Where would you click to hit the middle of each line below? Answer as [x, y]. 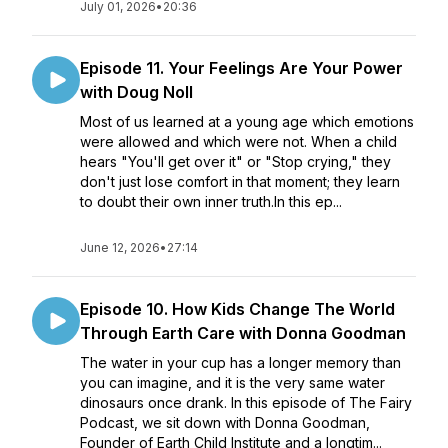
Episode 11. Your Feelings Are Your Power [241, 68]
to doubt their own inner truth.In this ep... [211, 201]
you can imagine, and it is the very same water [232, 382]
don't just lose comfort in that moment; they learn [240, 181]
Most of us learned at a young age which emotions [247, 121]
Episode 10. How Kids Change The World [237, 309]
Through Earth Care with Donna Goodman [243, 333]
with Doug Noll [136, 92]
